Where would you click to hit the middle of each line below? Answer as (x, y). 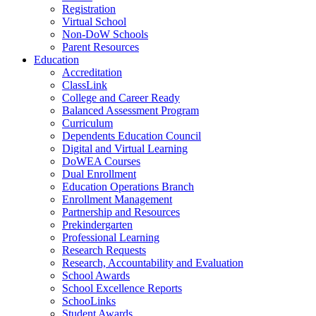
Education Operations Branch (128, 187)
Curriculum (87, 123)
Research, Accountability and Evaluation (153, 263)
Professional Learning (111, 237)
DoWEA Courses (101, 161)
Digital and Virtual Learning (125, 148)
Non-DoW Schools (105, 34)
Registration (89, 9)
